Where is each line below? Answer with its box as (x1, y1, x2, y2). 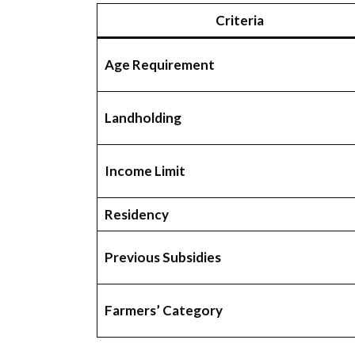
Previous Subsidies (104, 249, 221, 266)
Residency (104, 206, 169, 223)
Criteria (215, 12, 264, 29)
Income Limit (104, 162, 185, 180)
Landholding (104, 109, 181, 127)
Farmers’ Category (104, 302, 223, 319)
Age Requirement (104, 56, 215, 74)
